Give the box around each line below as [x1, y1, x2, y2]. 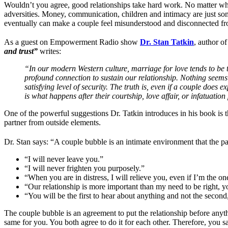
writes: [38, 47, 61, 56]
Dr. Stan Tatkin [140, 38, 194, 47]
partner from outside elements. [4, 118, 101, 127]
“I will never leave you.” [24, 154, 103, 163]
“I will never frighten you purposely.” [24, 163, 145, 173]
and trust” [4, 47, 38, 56]
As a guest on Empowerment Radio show [4, 38, 140, 47]
